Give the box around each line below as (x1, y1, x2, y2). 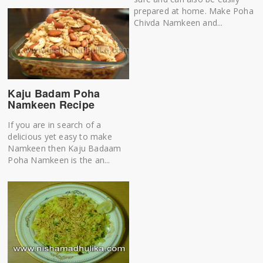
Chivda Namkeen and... (134, 17, 223, 29)
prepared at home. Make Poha (134, 5, 254, 17)
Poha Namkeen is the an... (8, 154, 110, 166)
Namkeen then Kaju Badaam (8, 143, 122, 154)
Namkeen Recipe (8, 97, 95, 113)
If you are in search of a (8, 119, 102, 131)
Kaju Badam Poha (8, 86, 100, 102)
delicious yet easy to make (8, 131, 112, 143)
